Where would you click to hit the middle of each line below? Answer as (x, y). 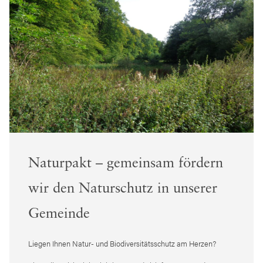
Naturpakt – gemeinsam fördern (126, 163)
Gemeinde (59, 214)
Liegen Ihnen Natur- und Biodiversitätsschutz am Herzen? (122, 243)
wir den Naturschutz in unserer (123, 189)
